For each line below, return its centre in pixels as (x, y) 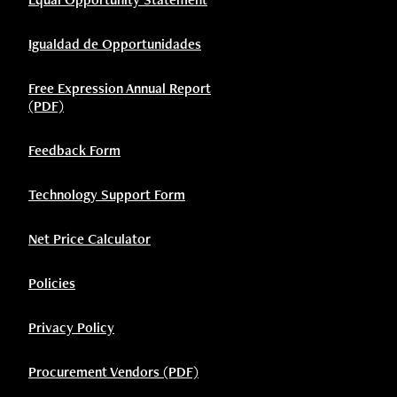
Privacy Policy (71, 327)
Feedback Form (74, 150)
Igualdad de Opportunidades (115, 44)
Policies (52, 283)
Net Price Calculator (90, 239)
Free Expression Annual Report (120, 88)
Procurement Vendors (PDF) (113, 372)
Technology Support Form (107, 195)
